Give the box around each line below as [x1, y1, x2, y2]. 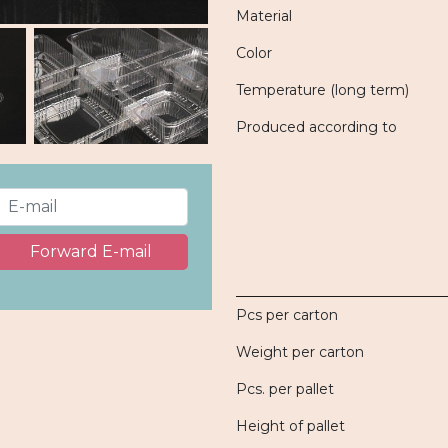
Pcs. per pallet [236, 380, 334, 398]
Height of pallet [236, 417, 345, 435]
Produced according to [236, 118, 397, 136]
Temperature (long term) [236, 81, 409, 99]
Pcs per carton [236, 306, 338, 324]
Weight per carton [236, 343, 364, 361]
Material [236, 7, 292, 25]
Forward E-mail [30, 242, 153, 262]
